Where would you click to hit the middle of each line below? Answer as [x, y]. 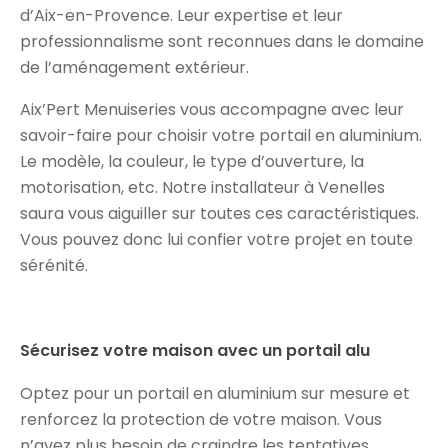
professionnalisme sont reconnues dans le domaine [222, 41]
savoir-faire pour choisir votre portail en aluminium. [221, 135]
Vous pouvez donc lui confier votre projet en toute [216, 239]
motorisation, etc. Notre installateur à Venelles [202, 187]
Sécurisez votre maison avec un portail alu [195, 350]
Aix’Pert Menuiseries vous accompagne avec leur [212, 109]
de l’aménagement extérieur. [136, 67]
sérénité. [54, 265]
